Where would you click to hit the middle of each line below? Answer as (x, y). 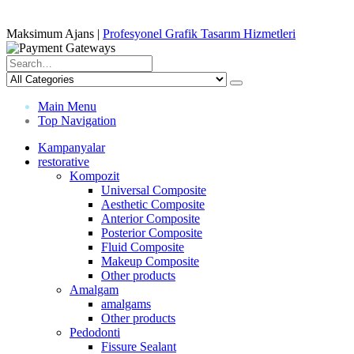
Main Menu (67, 106)
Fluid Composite (143, 247)
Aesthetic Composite (153, 204)
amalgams (126, 303)
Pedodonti (95, 332)
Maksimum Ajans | (55, 33)
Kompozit (94, 175)
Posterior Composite (152, 232)
